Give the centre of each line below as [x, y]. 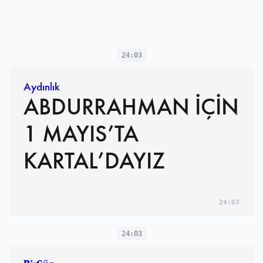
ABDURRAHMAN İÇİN [131, 107]
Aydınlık [41, 87]
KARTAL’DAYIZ [94, 161]
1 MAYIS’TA [81, 134]
